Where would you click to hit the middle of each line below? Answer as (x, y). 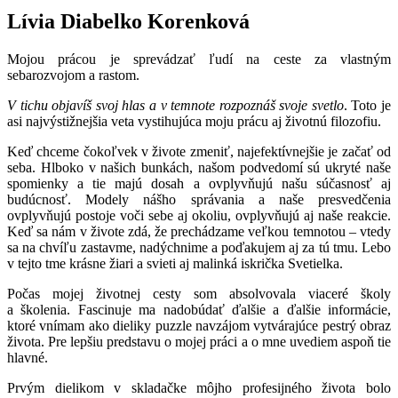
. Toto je (367, 106)
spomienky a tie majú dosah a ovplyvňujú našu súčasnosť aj (199, 184)
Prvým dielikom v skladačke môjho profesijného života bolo (199, 388)
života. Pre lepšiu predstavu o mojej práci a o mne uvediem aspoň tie (199, 342)
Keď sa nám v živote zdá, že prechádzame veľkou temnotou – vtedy (199, 232)
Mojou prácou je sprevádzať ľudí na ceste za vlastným (199, 60)
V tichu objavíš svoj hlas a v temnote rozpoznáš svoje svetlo (175, 106)
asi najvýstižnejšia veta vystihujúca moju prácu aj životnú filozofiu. (194, 122)
